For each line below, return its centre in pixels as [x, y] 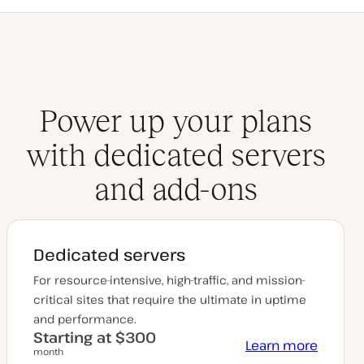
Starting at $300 [95, 338]
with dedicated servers [175, 155]
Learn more [282, 346]
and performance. [85, 319]
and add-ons [175, 189]
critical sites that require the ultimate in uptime [170, 300]
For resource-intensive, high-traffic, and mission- [169, 280]
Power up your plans [175, 121]
